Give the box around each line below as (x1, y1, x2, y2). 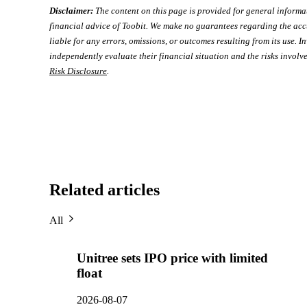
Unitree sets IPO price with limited (77, 250, 268, 265)
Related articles (49, 181, 160, 199)
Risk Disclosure (49, 66, 107, 77)
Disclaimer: (49, 5, 93, 16)
